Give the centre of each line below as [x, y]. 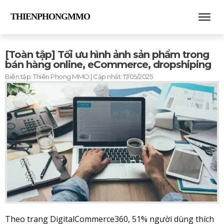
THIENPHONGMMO [50, 17]
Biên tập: [19, 77]
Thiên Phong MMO [61, 77]
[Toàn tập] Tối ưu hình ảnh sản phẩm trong [107, 55]
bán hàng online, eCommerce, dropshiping [108, 65]
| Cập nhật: [106, 77]
